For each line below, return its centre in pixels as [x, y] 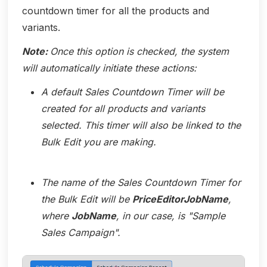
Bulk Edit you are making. [99, 142]
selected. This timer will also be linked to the [141, 125]
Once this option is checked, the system [139, 52]
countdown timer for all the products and [116, 11]
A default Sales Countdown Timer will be [133, 92]
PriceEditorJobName [180, 199]
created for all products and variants [123, 109]
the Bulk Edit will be [87, 199]
